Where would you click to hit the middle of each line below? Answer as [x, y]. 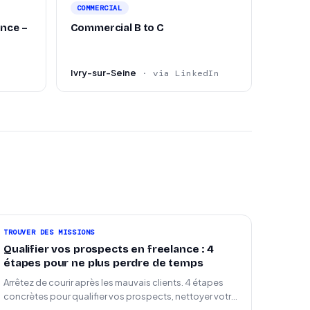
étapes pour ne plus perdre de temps [103, 263]
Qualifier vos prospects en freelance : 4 [109, 249]
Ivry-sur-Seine [103, 73]
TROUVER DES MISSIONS [49, 232]
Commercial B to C [149, 28]
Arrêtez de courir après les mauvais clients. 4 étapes [113, 282]
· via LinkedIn [180, 73]
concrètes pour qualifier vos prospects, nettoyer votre [120, 296]
